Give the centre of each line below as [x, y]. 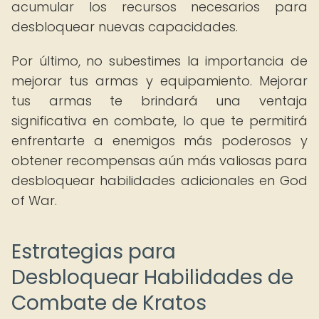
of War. [34, 200]
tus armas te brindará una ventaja [159, 101]
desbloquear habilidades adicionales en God [159, 181]
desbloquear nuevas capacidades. [125, 27]
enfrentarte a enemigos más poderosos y [159, 141]
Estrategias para [94, 252]
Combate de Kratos [109, 303]
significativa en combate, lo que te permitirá [159, 121]
